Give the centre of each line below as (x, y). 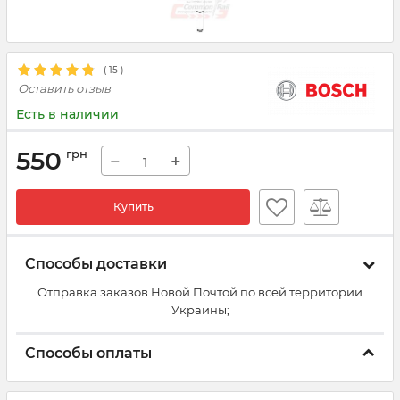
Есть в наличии (67, 114)
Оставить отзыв (64, 88)
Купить (133, 207)
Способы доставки (96, 264)
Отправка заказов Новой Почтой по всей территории (200, 292)
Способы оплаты (88, 353)
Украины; (200, 310)
